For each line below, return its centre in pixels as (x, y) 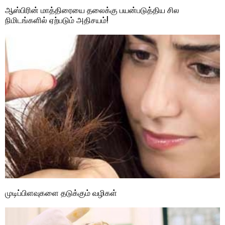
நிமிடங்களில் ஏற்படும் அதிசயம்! (57, 20)
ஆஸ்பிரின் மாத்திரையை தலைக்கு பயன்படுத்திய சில (92, 10)
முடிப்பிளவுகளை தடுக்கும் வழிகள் (61, 192)
